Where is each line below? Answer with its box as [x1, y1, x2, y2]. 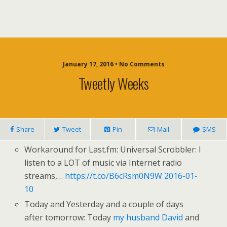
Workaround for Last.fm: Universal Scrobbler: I [24, 144, 202, 156]
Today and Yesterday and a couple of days [24, 199, 184, 210]
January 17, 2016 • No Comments [62, 60, 165, 68]
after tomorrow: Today [24, 212, 113, 223]
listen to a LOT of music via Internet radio [24, 157, 182, 169]
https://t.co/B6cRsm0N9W [65, 170, 163, 182]
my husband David [113, 212, 183, 223]
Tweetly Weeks [78, 72, 149, 94]
